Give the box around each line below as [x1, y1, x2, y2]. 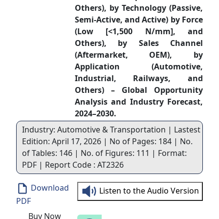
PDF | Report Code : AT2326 [22, 159, 124, 170]
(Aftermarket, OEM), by [74, 49, 203, 60]
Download [28, 182, 69, 193]
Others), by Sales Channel [74, 38, 203, 48]
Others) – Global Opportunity [74, 85, 203, 95]
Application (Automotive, [74, 61, 203, 72]
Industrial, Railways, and [74, 73, 203, 84]
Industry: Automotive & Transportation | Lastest [22, 124, 200, 135]
